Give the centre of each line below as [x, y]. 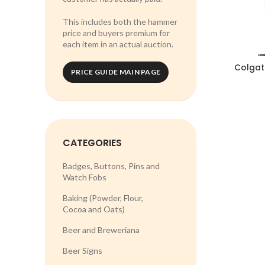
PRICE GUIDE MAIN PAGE [116, 72]
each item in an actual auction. [118, 44]
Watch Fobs [85, 177]
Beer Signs [83, 251]
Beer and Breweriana [101, 230]
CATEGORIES [92, 143]
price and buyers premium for [116, 33]
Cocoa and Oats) [94, 209]
